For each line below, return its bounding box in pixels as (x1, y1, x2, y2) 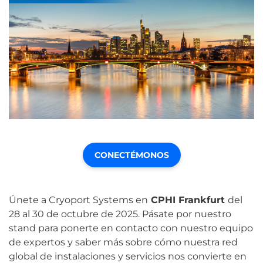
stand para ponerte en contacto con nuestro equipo (9, 222, 253, 234)
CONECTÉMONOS (94, 149, 169, 160)
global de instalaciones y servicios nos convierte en (9, 250, 247, 262)
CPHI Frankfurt (148, 194, 228, 205)
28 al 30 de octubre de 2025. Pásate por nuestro (9, 208, 231, 220)
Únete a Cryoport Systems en (9, 194, 148, 205)
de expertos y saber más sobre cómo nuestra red (9, 236, 238, 248)
